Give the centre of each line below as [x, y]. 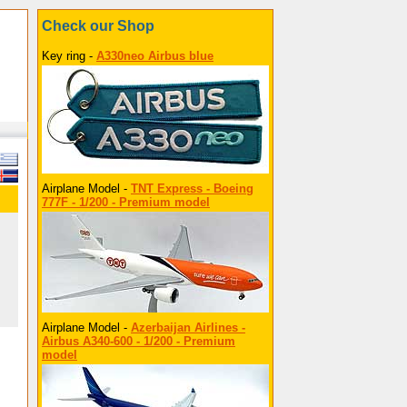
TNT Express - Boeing [192, 189]
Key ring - [69, 56]
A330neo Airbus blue [155, 56]
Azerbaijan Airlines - [188, 328]
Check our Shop [98, 26]
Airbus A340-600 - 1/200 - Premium [139, 341]
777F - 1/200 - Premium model [126, 202]
